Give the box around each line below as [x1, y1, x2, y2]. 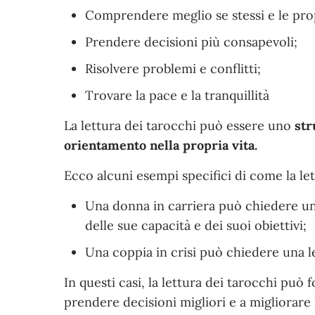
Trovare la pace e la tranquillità [85, 86, 270, 103]
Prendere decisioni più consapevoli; [85, 33, 298, 50]
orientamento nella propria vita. [64, 136, 258, 153]
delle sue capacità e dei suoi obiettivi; [85, 217, 307, 233]
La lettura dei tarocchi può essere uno [64, 117, 295, 134]
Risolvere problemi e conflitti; [85, 60, 262, 77]
